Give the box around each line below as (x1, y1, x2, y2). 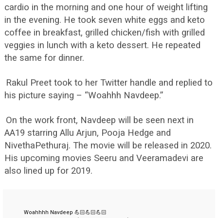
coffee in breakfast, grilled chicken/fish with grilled (4, 27, 205, 38)
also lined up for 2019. (4, 165, 92, 177)
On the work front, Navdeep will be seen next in (6, 115, 194, 126)
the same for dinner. (4, 53, 84, 64)
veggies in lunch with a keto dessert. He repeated (4, 40, 200, 51)
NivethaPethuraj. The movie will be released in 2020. (4, 140, 212, 151)
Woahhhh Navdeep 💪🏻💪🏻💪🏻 (24, 209, 107, 216)
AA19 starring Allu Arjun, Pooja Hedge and (4, 127, 171, 139)
